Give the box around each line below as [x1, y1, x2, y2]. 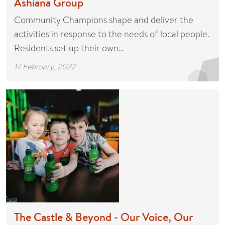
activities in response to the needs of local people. [14, 28, 209, 40]
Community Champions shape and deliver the [14, 14, 193, 26]
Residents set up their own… [14, 42, 124, 54]
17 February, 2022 [14, 61, 76, 72]
